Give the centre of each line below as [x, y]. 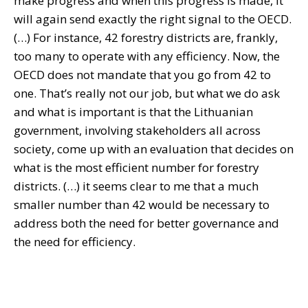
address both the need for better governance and [146, 223]
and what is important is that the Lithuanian [133, 112]
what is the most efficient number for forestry [136, 168]
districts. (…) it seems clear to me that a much [136, 186]
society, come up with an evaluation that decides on [154, 149]
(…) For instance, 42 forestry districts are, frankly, [146, 38]
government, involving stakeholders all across [137, 131]
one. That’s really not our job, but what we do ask [147, 93]
